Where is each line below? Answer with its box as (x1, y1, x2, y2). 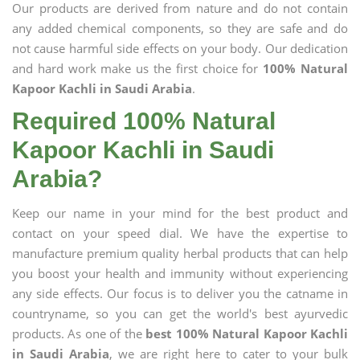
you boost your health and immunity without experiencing (12, 265, 348, 281)
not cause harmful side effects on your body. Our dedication (12, 40, 348, 56)
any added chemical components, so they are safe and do (12, 20, 348, 36)
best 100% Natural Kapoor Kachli (145, 325, 349, 342)
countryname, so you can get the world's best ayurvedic (12, 305, 348, 321)
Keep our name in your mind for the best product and (12, 205, 348, 221)
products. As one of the (12, 325, 146, 342)
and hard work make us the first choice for (12, 60, 264, 76)
